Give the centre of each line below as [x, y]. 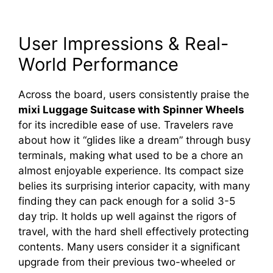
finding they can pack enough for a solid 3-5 [127, 201]
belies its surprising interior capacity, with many [134, 186]
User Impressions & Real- [123, 43]
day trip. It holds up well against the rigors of [127, 216]
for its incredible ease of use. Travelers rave [126, 125]
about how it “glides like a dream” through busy [134, 140]
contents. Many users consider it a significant [129, 246]
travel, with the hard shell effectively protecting [133, 231]
